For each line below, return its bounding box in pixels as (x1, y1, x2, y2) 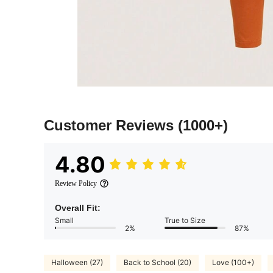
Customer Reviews (44, 116, 178, 133)
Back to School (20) (124, 258, 191, 268)
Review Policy (55, 179, 97, 188)
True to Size (165, 215, 205, 225)
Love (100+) (212, 258, 254, 268)
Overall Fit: (55, 202, 101, 213)
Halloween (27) (51, 258, 103, 268)
